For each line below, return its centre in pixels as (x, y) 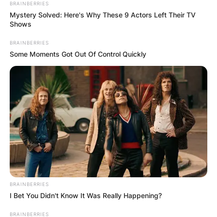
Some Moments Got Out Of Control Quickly (78, 54)
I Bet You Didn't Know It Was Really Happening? (86, 196)
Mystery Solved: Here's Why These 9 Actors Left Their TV (103, 15)
